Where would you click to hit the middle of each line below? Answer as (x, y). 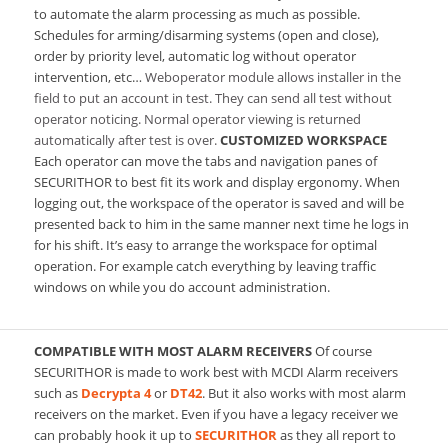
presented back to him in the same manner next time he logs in (221, 223)
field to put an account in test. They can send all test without (212, 97)
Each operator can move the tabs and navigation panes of (205, 160)
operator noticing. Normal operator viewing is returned (197, 118)
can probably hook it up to (114, 434)
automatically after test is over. (126, 139)
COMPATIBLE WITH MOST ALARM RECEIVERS (174, 350)
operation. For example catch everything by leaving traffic (204, 265)
